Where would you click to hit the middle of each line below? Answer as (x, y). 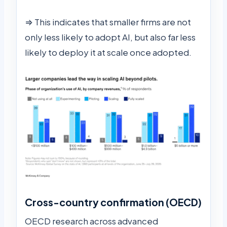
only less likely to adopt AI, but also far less (110, 37)
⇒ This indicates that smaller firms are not (108, 22)
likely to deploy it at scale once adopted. (108, 52)
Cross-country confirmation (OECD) (113, 202)
